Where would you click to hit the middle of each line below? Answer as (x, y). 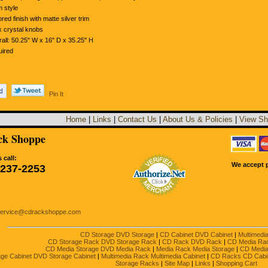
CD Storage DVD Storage (117, 234)
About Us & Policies (197, 119)
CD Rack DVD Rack (192, 242)
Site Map (177, 263)
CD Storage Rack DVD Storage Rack (102, 242)
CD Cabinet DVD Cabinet (196, 234)
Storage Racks (137, 263)
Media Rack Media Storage (195, 249)
